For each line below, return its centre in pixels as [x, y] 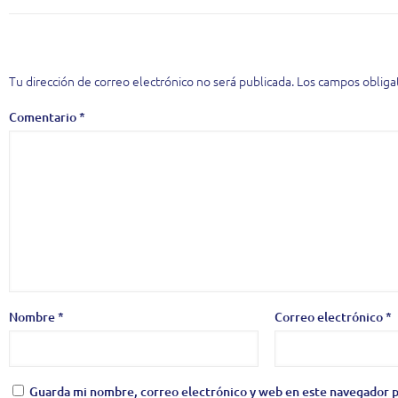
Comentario [44, 116]
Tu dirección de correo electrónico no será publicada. [151, 80]
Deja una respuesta [93, 43]
